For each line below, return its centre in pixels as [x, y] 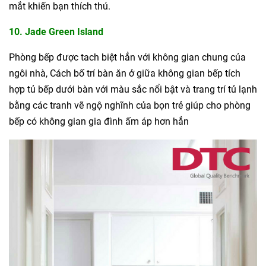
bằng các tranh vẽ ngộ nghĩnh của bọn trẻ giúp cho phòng [130, 105]
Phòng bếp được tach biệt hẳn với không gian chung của [127, 57]
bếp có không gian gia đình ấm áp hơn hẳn [99, 121]
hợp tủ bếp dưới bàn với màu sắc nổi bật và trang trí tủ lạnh [133, 89]
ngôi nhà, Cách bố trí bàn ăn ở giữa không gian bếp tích [125, 73]
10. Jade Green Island [56, 32]
